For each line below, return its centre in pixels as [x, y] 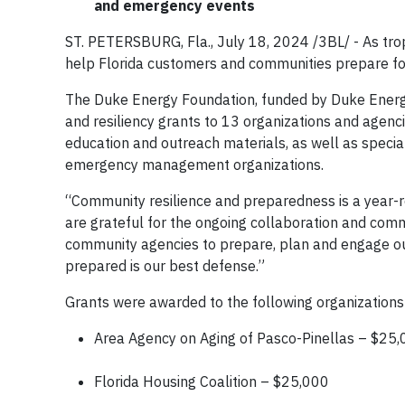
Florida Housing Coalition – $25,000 [213, 381]
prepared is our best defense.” [165, 266]
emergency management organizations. [194, 165]
